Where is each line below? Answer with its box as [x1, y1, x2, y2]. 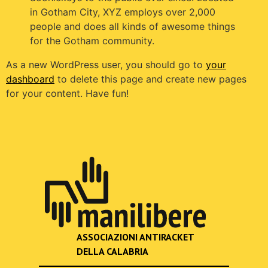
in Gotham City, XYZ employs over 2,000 [30, 6, 215, 18]
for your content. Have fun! [6, 87, 129, 99]
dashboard [6, 73, 54, 85]
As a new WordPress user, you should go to [6, 59, 206, 71]
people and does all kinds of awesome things [30, 20, 235, 32]
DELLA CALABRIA [77, 245, 148, 258]
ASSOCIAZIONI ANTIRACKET [77, 231, 194, 243]
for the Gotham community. [30, 35, 154, 47]
